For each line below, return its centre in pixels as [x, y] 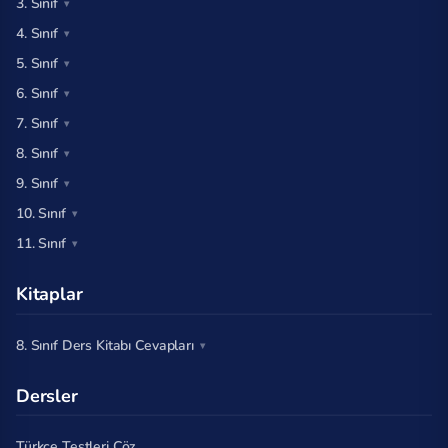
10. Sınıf [41, 214]
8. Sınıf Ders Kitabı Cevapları [105, 345]
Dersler [47, 395]
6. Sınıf [37, 94]
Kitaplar [49, 294]
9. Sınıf [37, 184]
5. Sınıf [37, 64]
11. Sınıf [41, 244]
